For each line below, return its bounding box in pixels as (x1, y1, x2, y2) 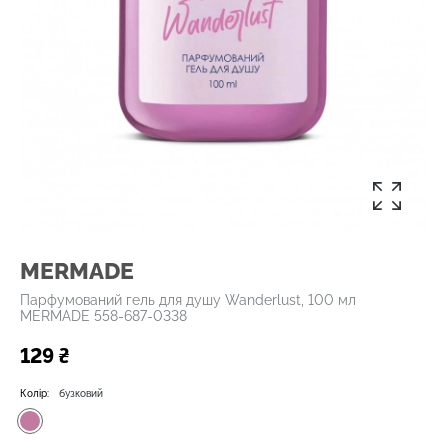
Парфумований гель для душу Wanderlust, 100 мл (20, 292, 356, 309)
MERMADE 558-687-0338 (20, 308, 187, 325)
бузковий (59, 388, 103, 400)
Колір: (20, 388, 52, 400)
